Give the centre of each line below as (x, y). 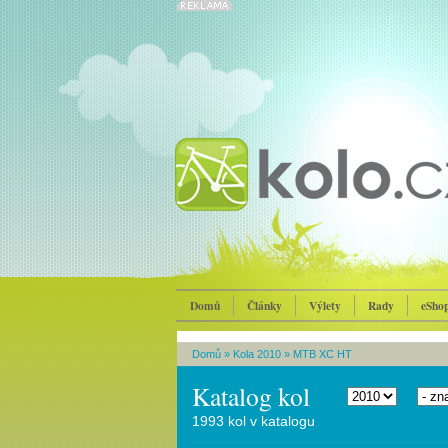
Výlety (325, 305)
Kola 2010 (257, 354)
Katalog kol (251, 396)
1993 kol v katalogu (253, 421)
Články (264, 305)
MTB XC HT (322, 354)
